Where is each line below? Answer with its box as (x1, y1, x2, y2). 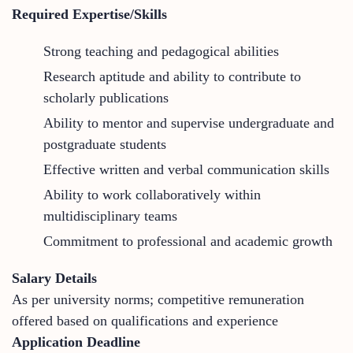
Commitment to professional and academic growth (43, 232, 333, 249)
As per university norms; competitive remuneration (12, 291, 304, 307)
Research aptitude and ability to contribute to (43, 68, 301, 84)
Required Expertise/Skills (12, 6, 167, 22)
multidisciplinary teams (43, 207, 177, 224)
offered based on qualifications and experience (12, 312, 278, 329)
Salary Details (12, 269, 97, 286)
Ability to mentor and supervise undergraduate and (43, 114, 334, 131)
